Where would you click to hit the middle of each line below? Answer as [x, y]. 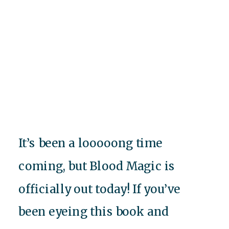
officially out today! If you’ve [99, 189]
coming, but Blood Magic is [97, 166]
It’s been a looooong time [90, 143]
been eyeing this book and [94, 212]
